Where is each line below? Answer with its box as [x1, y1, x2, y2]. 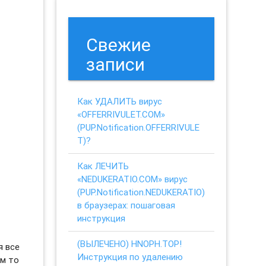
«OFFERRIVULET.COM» [77, 108, 166, 120]
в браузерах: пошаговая [77, 199, 176, 211]
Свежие [86, 33, 151, 56]
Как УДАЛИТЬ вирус [77, 95, 163, 107]
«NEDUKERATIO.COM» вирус [77, 173, 188, 185]
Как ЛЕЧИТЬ [77, 160, 129, 172]
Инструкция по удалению [77, 251, 183, 262]
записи [86, 53, 145, 75]
